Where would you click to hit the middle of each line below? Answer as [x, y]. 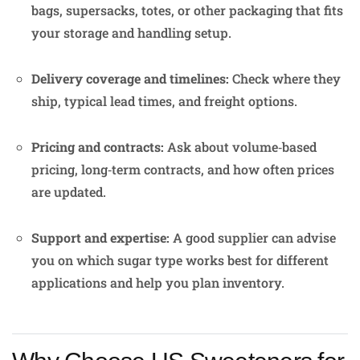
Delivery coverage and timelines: [130, 78]
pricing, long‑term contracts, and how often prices [183, 169]
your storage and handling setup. [131, 32]
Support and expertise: [100, 237]
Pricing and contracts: [98, 146]
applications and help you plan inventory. [158, 282]
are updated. [69, 191]
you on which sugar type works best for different [180, 260]
